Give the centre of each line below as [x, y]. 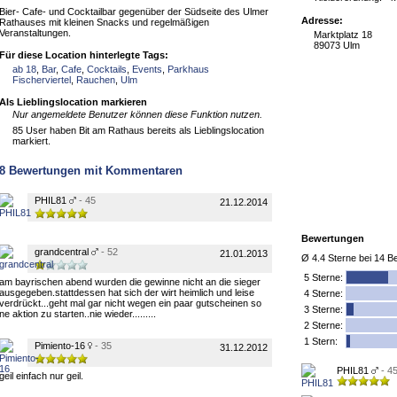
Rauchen [96, 80]
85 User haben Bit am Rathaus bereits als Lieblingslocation [138, 130]
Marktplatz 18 [343, 35]
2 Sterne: [323, 325]
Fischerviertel [42, 80]
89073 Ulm [337, 45]
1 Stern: [321, 341]
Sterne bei [350, 258]
